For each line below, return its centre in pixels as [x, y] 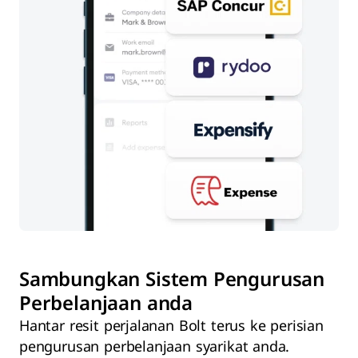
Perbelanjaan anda [106, 305]
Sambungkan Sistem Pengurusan [172, 281]
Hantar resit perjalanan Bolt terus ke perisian [171, 327]
